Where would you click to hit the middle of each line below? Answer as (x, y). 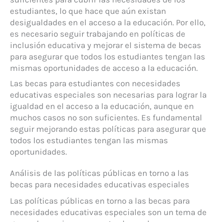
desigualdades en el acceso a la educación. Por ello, (108, 22)
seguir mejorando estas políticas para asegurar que (108, 129)
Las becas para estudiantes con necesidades (95, 83)
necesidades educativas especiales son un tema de (108, 212)
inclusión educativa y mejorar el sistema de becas (106, 45)
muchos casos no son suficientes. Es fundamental (106, 118)
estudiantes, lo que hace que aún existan (88, 11)
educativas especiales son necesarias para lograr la (108, 95)
